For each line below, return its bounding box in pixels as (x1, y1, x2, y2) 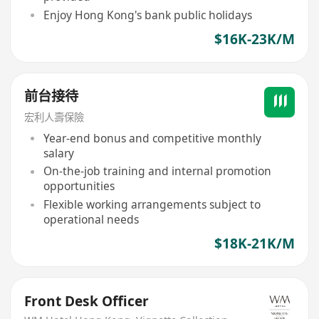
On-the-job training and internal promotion (43, 163, 271, 179)
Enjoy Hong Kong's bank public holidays (43, 6, 252, 23)
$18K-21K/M (214, 234, 295, 253)
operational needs (43, 211, 139, 228)
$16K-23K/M (214, 29, 295, 48)
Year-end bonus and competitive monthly (43, 130, 261, 146)
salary (43, 145, 74, 161)
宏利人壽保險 (24, 110, 85, 125)
